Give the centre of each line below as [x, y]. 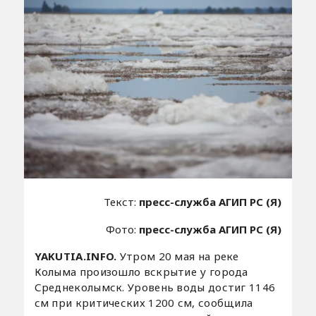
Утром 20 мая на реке [179, 256]
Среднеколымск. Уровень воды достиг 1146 [155, 287]
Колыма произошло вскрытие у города [141, 272]
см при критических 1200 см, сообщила [144, 303]
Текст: [122, 202]
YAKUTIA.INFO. [77, 256]
